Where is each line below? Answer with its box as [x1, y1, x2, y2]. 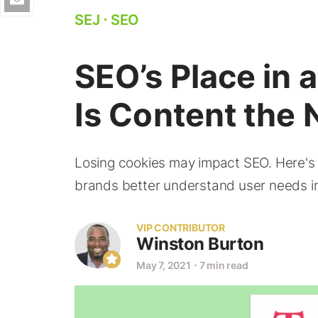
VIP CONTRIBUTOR [136, 221, 225, 234]
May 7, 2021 [136, 259, 191, 271]
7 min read [199, 259, 248, 271]
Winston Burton [136, 234, 263, 254]
